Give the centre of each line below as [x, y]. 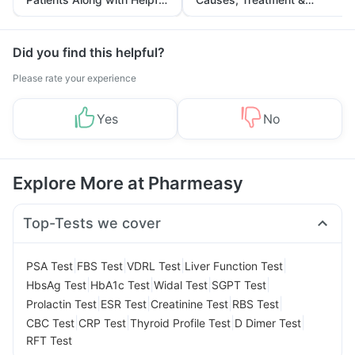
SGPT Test [239, 284]
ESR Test [124, 303]
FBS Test [100, 265]
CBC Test [50, 323]
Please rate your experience [74, 78]
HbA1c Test [120, 284]
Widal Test [181, 284]
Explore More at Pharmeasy [128, 183]
